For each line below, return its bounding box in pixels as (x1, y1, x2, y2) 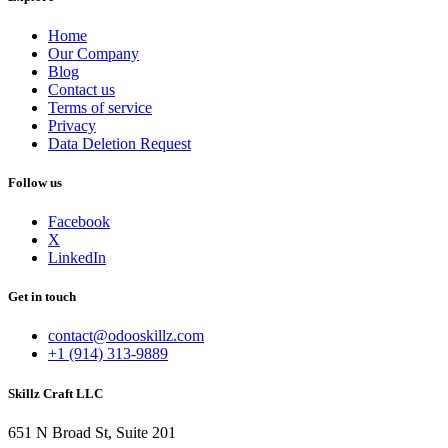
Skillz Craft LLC (8, 385, 103, 401)
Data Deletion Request (48, 134, 191, 152)
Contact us (48, 80, 115, 98)
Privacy (48, 116, 96, 134)
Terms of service (48, 98, 152, 116)
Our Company (48, 44, 139, 62)
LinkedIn (48, 249, 106, 267)
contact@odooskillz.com (48, 327, 204, 345)
